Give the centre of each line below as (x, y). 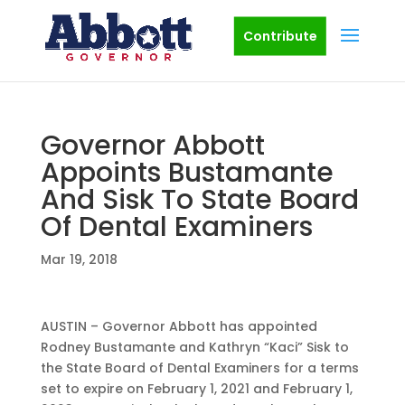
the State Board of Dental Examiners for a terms (199, 368)
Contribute (280, 36)
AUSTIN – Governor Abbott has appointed (179, 326)
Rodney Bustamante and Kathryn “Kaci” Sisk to (194, 347)
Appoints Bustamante (187, 173)
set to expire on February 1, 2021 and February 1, (196, 389)
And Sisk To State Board (199, 200)
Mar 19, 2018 (79, 259)
